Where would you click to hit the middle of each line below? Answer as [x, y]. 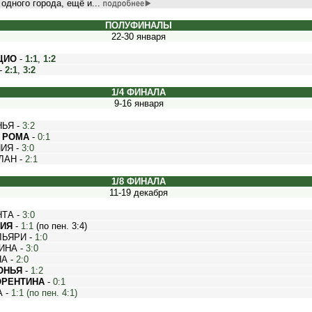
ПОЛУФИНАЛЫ [139, 25]
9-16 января [139, 103]
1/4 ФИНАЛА [139, 92]
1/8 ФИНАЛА [139, 181]
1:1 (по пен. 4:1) [44, 293]
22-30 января [139, 37]
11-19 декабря [139, 193]
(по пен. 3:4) [60, 226]
